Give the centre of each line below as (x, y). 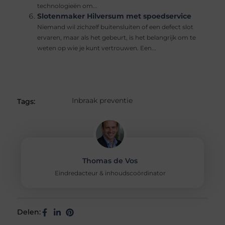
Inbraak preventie (102, 101)
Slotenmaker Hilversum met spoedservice (115, 16)
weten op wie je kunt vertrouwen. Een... (97, 48)
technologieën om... (68, 6)
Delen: (29, 212)
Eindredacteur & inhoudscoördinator (110, 173)
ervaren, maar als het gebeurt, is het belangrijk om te (117, 38)
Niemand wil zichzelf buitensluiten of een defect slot (116, 27)
